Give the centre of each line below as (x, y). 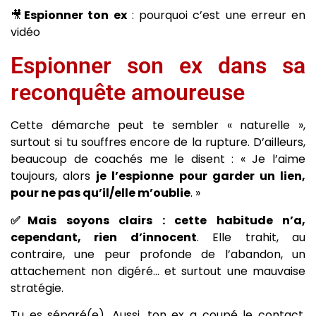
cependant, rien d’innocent (104, 237)
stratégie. (37, 288)
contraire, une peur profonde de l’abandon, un (158, 254)
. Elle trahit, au (251, 237)
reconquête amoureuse (128, 93)
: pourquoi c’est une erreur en (216, 16)
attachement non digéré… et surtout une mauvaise (158, 271)
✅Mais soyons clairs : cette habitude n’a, (158, 220)
